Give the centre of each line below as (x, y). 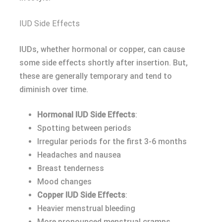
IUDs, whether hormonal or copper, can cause (102, 49)
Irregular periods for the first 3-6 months (112, 141)
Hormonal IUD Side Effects (86, 114)
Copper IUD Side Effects (81, 195)
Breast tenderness (71, 168)
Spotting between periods (84, 128)
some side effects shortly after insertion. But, (104, 62)
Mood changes (64, 181)
